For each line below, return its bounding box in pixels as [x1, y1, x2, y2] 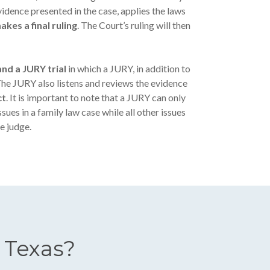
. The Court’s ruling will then [77, 19, 191, 31]
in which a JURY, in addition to [66, 62, 191, 74]
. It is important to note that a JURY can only [6, 91, 186, 103]
